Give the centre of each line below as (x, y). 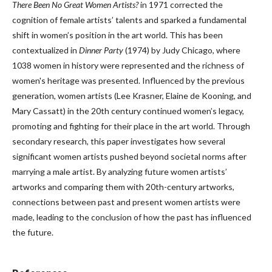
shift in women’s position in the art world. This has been (117, 35)
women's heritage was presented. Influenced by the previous (128, 80)
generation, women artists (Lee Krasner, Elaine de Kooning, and (132, 96)
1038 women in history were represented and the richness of (128, 65)
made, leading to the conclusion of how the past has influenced (132, 217)
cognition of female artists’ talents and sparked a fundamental (129, 20)
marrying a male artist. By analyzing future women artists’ (120, 172)
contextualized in (46, 50)
